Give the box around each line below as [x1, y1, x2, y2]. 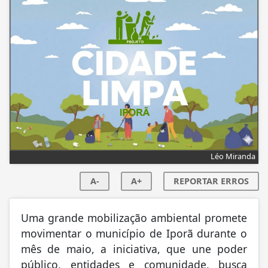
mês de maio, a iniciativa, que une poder [21, 243, 247, 258]
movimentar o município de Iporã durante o [21, 227, 247, 242]
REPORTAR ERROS [173, 176, 249, 188]
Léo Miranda [211, 152, 255, 163]
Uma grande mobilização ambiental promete [21, 212, 247, 227]
